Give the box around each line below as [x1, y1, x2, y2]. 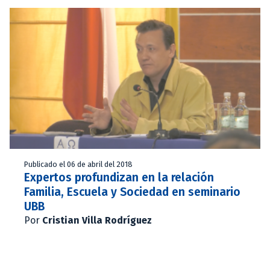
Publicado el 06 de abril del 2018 [24, 159, 133, 169]
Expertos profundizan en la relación [24, 170, 214, 184]
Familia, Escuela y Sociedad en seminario [24, 184, 240, 199]
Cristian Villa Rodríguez [42, 214, 152, 226]
